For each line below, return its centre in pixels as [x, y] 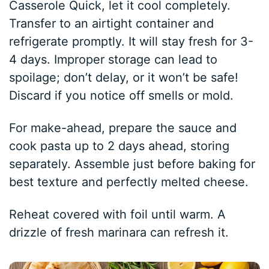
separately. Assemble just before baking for [132, 164]
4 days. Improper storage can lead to [113, 59]
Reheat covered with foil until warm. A [118, 214]
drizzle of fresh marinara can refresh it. [119, 232]
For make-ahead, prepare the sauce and [123, 128]
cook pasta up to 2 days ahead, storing [119, 146]
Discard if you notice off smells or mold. [122, 95]
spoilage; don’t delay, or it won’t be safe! [124, 77]
